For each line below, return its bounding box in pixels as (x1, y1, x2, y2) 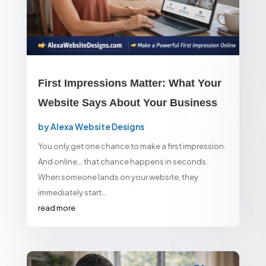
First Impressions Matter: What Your (37, 77, 221, 89)
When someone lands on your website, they (37, 172, 198, 182)
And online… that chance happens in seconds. (37, 156, 208, 166)
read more (37, 202, 75, 213)
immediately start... (37, 187, 107, 197)
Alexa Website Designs (50, 121, 144, 132)
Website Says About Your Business (37, 96, 217, 109)
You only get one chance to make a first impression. (37, 141, 226, 151)
